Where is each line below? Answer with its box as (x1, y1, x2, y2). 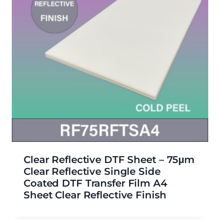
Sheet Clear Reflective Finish (24, 189, 166, 201)
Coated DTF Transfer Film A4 (24, 177, 167, 190)
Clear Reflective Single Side (24, 165, 161, 178)
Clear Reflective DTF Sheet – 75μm (24, 154, 195, 166)
